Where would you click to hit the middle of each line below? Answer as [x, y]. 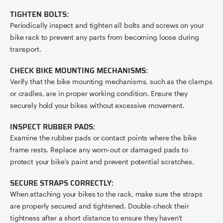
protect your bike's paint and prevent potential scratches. [102, 162]
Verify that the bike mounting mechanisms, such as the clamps [111, 81]
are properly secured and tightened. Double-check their [100, 206]
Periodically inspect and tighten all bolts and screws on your [107, 25]
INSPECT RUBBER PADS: [53, 127]
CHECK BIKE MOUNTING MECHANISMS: [79, 71]
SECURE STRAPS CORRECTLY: [62, 183]
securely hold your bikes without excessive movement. [97, 105]
